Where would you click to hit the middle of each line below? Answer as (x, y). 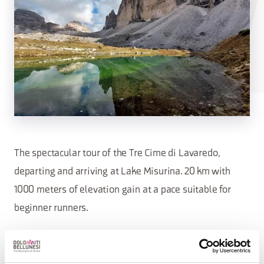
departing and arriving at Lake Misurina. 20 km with (123, 172)
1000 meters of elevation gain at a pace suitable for (123, 190)
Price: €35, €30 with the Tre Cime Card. (95, 235)
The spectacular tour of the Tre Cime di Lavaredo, (117, 154)
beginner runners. (52, 208)
